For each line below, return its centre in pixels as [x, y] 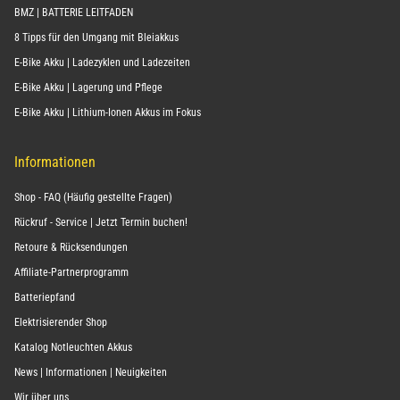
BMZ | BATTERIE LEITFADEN [74, 13]
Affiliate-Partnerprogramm [71, 273]
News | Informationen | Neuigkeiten [91, 373]
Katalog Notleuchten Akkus [73, 348]
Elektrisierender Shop [61, 323]
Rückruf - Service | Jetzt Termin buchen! [101, 223]
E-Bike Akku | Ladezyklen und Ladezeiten [102, 63]
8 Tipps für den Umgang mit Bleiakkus [96, 38]
